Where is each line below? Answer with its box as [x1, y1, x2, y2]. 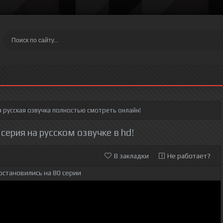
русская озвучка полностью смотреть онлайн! [1, 107, 141, 114]
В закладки [114, 152, 149, 160]
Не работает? [167, 152, 211, 160]
